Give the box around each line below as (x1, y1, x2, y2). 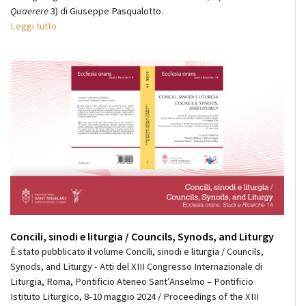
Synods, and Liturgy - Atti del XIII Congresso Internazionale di (10, 260, 262, 273)
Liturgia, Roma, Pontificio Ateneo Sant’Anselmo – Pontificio (10, 275, 253, 288)
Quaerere (10, 5, 48, 18)
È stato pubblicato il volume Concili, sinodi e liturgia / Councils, (10, 245, 264, 258)
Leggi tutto (10, 20, 57, 33)
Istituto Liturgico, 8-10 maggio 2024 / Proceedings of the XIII (10, 290, 259, 303)
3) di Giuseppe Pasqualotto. (48, 5, 163, 18)
